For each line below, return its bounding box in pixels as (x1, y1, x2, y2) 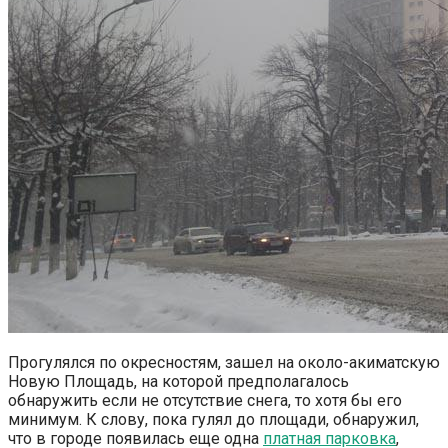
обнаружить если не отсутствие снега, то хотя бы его (8, 390, 402, 410)
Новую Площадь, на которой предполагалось (8, 371, 349, 391)
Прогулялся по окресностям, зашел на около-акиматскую (8, 352, 440, 372)
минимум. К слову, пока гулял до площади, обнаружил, (8, 409, 419, 429)
